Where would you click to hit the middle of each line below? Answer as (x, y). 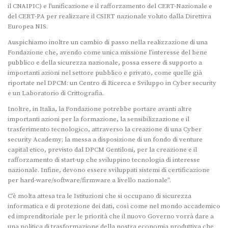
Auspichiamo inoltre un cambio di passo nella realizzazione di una (108, 42)
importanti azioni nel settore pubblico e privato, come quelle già (105, 73)
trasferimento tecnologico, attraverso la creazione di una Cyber (105, 130)
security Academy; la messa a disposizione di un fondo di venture (105, 140)
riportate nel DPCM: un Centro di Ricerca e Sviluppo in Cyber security (112, 83)
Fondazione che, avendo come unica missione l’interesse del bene (107, 53)
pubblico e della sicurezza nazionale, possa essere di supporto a (105, 63)
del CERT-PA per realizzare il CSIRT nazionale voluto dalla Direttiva (109, 17)
